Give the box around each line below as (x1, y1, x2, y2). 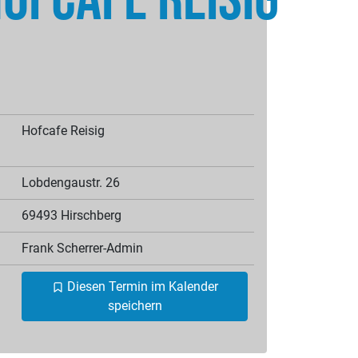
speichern (107, 298, 162, 314)
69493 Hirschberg (22, 208, 121, 224)
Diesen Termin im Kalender (63, 279, 218, 295)
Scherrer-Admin (54, 241, 143, 257)
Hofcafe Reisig (22, 123, 105, 139)
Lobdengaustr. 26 (22, 175, 120, 191)
